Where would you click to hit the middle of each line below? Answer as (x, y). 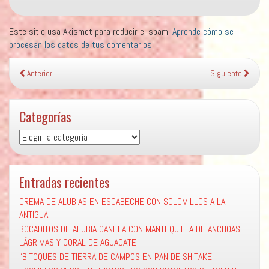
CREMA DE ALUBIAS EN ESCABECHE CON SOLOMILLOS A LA (122, 202)
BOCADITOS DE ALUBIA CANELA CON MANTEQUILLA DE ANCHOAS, (131, 229)
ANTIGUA (34, 215)
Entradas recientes (65, 182)
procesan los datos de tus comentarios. (81, 45)
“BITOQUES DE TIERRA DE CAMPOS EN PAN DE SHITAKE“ (117, 257)
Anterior (39, 74)
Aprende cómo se (203, 32)
